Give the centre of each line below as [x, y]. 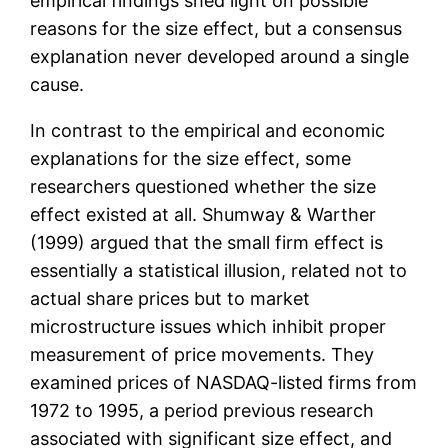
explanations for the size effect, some [191, 159]
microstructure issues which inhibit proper [208, 327]
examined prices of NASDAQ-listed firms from [224, 383]
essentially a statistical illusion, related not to [219, 271]
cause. [57, 85]
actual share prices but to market [170, 299]
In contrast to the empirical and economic [208, 131]
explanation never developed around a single [220, 57]
